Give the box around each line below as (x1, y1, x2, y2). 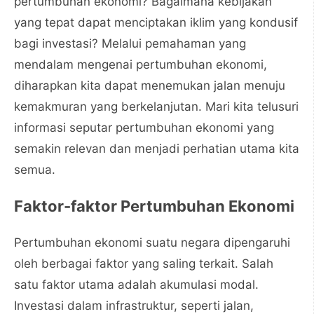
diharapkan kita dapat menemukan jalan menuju (14, 78, 285, 93)
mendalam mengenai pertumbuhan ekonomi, (14, 57, 267, 71)
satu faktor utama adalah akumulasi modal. (14, 278, 259, 292)
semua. (14, 163, 55, 177)
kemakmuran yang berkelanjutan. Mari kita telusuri (14, 100, 299, 114)
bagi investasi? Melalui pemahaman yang (14, 36, 246, 50)
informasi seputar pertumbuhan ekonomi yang (14, 121, 274, 135)
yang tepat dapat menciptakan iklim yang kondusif (14, 15, 298, 29)
